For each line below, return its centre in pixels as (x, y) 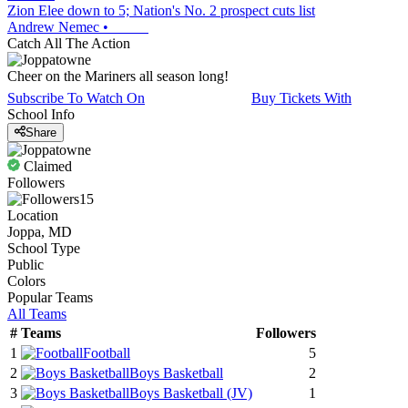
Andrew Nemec (53, 27)
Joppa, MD (40, 232)
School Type (44, 249)
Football (107, 353)
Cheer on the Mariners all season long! (118, 76)
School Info (41, 114)
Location (33, 216)
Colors (26, 281)
